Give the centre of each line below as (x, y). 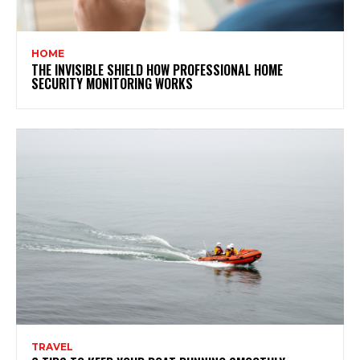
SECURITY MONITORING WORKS (112, 83)
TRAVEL (52, 347)
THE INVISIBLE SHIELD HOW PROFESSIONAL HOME (157, 70)
